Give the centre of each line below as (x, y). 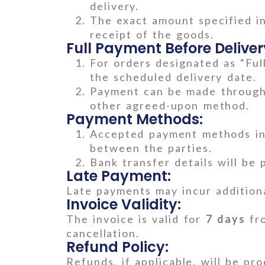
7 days (225, 219)
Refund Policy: (117, 247)
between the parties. (151, 148)
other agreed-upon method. (170, 105)
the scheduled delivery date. (173, 77)
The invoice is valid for (136, 219)
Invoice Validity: (124, 204)
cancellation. (103, 233)
